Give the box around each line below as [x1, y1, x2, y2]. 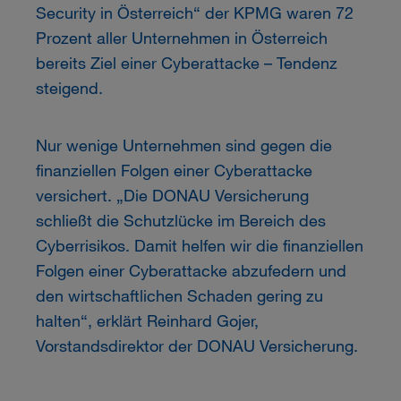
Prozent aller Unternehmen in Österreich [35, 28, 328, 48]
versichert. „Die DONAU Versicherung [35, 185, 309, 206]
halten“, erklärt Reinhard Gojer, [35, 311, 259, 331]
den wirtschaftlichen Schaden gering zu [35, 286, 323, 306]
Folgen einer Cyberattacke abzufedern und [35, 260, 346, 281]
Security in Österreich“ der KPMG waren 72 [35, 3, 354, 23]
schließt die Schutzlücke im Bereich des [35, 210, 326, 231]
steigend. [35, 78, 103, 98]
